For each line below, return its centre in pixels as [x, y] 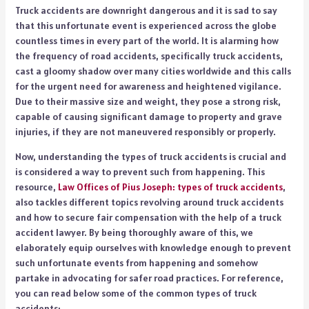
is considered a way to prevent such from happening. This [140, 171]
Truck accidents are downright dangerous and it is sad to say [146, 10]
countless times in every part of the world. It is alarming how [147, 40]
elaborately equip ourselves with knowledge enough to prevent [153, 247]
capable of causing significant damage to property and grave [148, 116]
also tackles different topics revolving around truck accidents [149, 202]
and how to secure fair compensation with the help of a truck [148, 217]
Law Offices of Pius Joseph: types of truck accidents [170, 187]
